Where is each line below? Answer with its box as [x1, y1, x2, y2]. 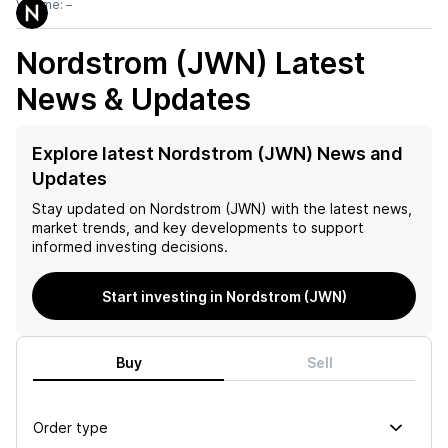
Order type [33, 418, 108, 436]
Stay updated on [32, 200, 146, 217]
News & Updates [16, 81, 251, 117]
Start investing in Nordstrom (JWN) [101, 287, 347, 305]
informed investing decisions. [32, 238, 228, 255]
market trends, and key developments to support [32, 219, 364, 236]
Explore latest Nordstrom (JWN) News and [32, 143, 403, 164]
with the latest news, [267, 200, 412, 217]
